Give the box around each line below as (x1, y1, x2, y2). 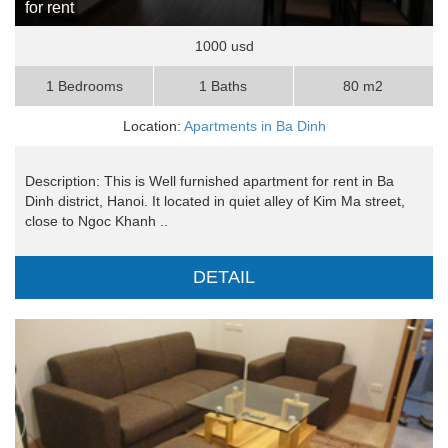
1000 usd (194, 38, 254, 55)
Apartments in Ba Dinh (183, 118, 326, 135)
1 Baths (199, 78, 248, 95)
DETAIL (193, 267, 255, 288)
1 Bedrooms (45, 78, 123, 95)
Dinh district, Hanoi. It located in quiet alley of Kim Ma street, (25, 193, 405, 210)
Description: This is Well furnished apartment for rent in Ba (25, 173, 394, 190)
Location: (122, 118, 184, 135)
